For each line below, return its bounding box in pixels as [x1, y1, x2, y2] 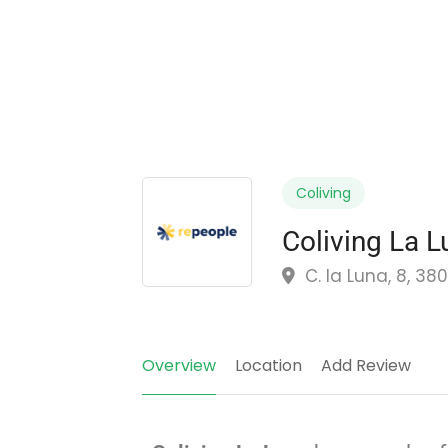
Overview [142, 354, 216, 377]
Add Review [321, 354, 411, 377]
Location [235, 354, 302, 377]
